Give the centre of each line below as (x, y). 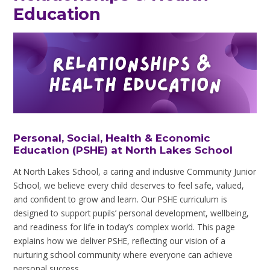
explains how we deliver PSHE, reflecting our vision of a (120, 241)
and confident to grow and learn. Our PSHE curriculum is (121, 199)
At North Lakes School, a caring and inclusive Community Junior (135, 172)
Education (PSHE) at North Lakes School (123, 150)
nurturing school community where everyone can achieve (123, 255)
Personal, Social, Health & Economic (112, 138)
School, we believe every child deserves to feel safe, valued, (129, 186)
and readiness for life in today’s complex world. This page (124, 227)
